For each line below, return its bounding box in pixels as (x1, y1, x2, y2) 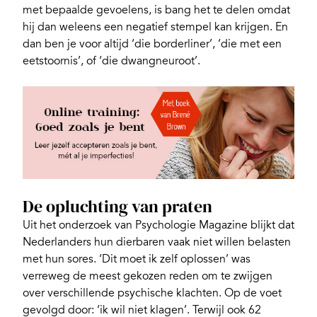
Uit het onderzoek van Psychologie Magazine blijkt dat (23, 217, 294, 232)
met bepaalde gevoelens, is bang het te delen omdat (23, 3, 290, 18)
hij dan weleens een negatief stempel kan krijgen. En (23, 20, 288, 35)
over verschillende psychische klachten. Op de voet (23, 285, 282, 300)
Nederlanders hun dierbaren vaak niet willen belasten (23, 234, 291, 249)
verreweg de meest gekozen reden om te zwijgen (23, 268, 272, 283)
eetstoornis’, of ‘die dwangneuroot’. (23, 54, 200, 69)
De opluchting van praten (23, 194, 212, 218)
